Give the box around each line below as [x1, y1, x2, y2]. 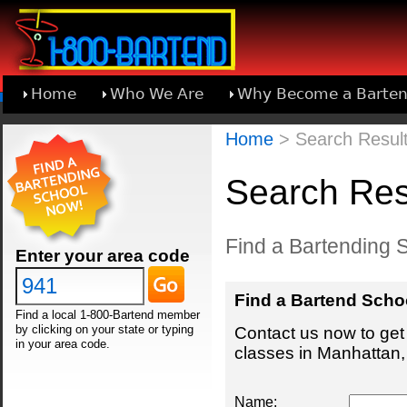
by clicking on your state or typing [15, 323, 194, 337]
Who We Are [110, 84, 204, 103]
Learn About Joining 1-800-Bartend [31, 123, 299, 141]
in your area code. [15, 337, 110, 352]
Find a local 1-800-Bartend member [15, 308, 200, 323]
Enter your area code [15, 246, 190, 265]
